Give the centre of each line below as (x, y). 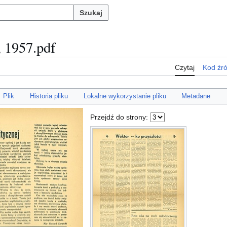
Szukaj (91, 13)
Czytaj (185, 68)
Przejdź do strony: (120, 117)
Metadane (196, 96)
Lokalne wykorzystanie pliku (125, 96)
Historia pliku (49, 96)
